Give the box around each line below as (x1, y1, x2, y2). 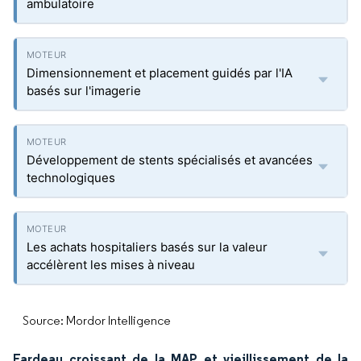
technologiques (27, 170, 115, 185)
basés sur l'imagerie (27, 83, 141, 98)
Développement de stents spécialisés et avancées (27, 152, 313, 168)
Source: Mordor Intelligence (23, 313, 171, 328)
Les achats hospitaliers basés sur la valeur (27, 239, 268, 255)
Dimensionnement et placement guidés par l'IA (27, 65, 293, 81)
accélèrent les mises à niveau (27, 257, 195, 272)
